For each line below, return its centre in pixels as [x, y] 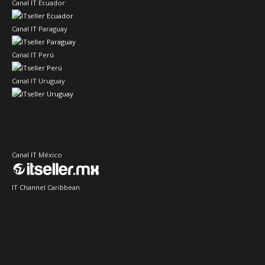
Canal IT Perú [33, 55]
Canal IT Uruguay [38, 81]
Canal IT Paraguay [40, 29]
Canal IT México [37, 155]
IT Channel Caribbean [46, 188]
